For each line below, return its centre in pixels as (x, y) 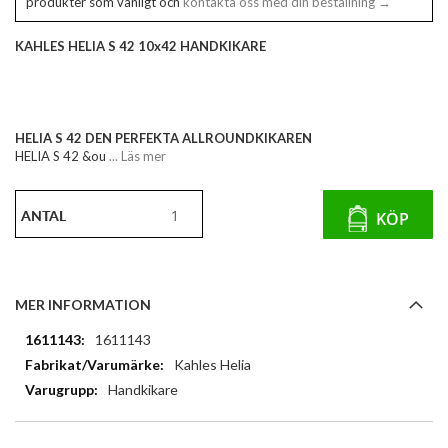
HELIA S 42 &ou (60, 156)
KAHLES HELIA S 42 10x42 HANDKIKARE (140, 46)
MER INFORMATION (83, 305)
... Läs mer (136, 156)
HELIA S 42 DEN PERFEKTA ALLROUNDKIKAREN (163, 138)
